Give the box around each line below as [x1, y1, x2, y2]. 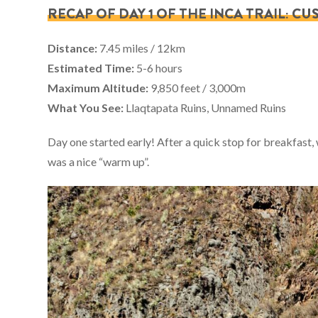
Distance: [48, 41, 98, 55]
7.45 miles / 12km [97, 41, 186, 55]
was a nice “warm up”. [48, 155, 150, 169]
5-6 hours [134, 61, 183, 75]
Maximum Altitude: [48, 81, 149, 95]
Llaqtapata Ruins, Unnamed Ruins [124, 101, 287, 115]
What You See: [48, 101, 124, 115]
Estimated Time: [48, 61, 135, 75]
